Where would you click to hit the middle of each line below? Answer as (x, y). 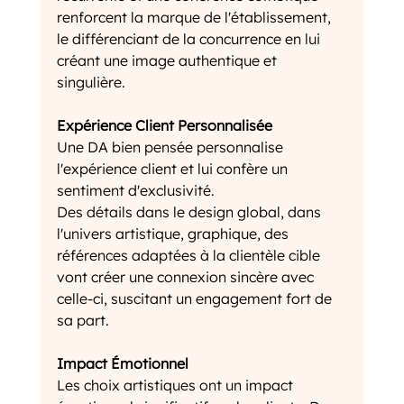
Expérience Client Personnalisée (164, 126)
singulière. (91, 83)
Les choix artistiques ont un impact (176, 386)
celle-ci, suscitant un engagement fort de (196, 299)
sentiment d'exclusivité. (137, 191)
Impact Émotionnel (122, 364)
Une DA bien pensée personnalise (171, 147)
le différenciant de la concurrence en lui (190, 39)
